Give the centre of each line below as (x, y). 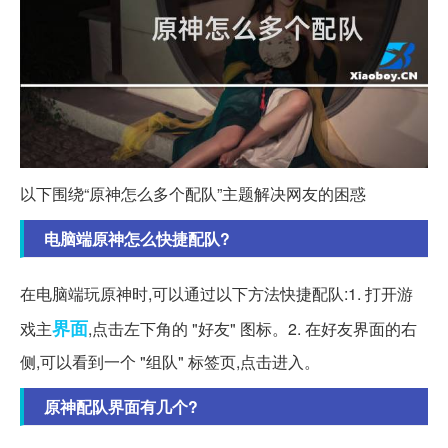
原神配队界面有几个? (121, 406)
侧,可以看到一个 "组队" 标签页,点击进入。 (170, 361)
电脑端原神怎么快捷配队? (137, 238)
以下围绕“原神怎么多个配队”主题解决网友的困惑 (193, 193)
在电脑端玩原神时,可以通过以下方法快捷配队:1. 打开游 (216, 293)
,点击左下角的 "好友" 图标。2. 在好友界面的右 (252, 328)
